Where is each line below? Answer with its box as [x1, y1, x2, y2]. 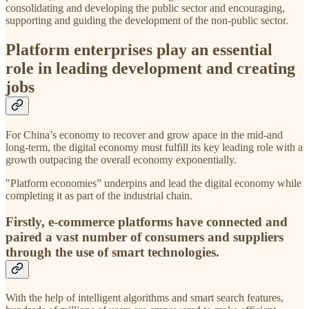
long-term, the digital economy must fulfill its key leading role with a [6, 141, 303, 153]
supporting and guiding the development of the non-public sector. [6, 14, 291, 26]
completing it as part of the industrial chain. [6, 189, 192, 201]
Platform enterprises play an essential [6, 40, 272, 59]
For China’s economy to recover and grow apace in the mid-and [6, 128, 283, 141]
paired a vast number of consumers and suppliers [6, 230, 283, 245]
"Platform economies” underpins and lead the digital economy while [6, 177, 301, 189]
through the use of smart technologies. [6, 245, 219, 260]
